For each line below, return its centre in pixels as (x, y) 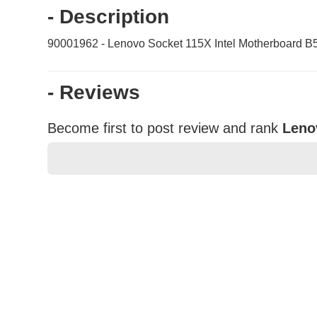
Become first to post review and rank (163, 128)
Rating (74, 200)
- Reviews (94, 93)
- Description (109, 17)
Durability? (85, 287)
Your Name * (94, 247)
